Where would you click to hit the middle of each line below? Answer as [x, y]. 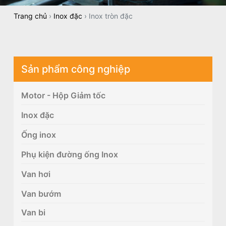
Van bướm [41, 193]
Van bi [33, 212]
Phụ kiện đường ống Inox [69, 154]
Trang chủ [30, 16]
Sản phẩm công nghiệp [75, 69]
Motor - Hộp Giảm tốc [63, 95]
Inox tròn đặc [110, 16]
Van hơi [36, 174]
